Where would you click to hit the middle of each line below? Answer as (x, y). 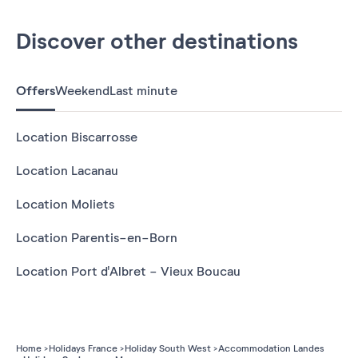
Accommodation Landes (271, 348)
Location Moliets (65, 204)
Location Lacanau (67, 171)
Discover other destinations (157, 41)
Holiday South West (168, 348)
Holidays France (83, 348)
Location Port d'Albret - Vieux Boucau (128, 271)
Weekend (82, 91)
